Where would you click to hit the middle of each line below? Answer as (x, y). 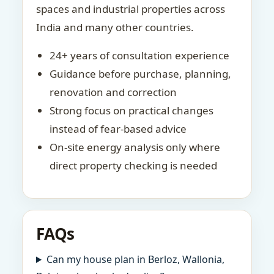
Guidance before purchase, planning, (140, 74)
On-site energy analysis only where (135, 147)
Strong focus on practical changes (131, 110)
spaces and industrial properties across (131, 9)
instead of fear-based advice (118, 129)
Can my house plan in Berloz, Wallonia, (135, 259)
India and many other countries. (115, 27)
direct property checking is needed (133, 165)
